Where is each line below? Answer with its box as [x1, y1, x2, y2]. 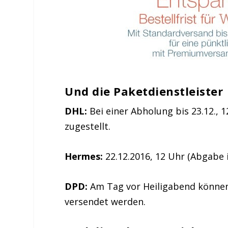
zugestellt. [65, 120, 111, 133]
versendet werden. [65, 195, 146, 208]
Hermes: [65, 150, 103, 163]
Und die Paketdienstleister [65, 83, 223, 99]
